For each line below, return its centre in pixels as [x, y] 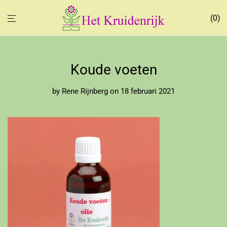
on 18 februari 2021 [142, 91]
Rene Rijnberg [85, 91]
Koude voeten [113, 70]
